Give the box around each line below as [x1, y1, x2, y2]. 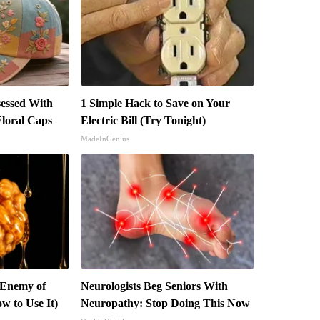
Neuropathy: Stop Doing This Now [80, 297, 250, 310]
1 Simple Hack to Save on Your [80, 97, 230, 110]
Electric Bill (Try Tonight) [80, 114, 206, 127]
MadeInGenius [80, 134, 129, 144]
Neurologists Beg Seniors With [80, 280, 228, 293]
